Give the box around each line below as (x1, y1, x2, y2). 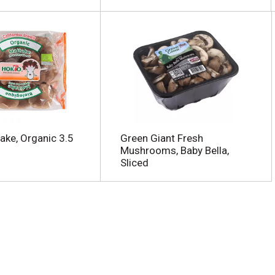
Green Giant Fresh (120, 132, 203, 144)
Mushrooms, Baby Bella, (120, 144, 229, 157)
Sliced (120, 157, 149, 169)
